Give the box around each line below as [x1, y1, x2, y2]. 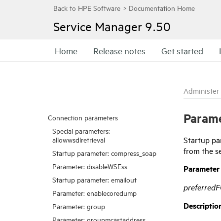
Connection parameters [48, 112, 118, 122]
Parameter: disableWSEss [52, 161, 127, 171]
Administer [184, 86, 219, 95]
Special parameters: [52, 126, 110, 135]
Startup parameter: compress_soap [52, 148, 156, 157]
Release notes [93, 45, 146, 56]
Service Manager [53, 19, 142, 34]
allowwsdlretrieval [52, 135, 105, 144]
